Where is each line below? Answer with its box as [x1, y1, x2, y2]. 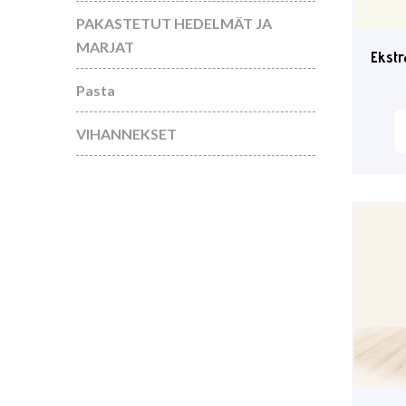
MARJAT [76, 38, 134, 55]
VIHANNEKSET [76, 125, 177, 142]
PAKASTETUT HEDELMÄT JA [76, 14, 272, 32]
